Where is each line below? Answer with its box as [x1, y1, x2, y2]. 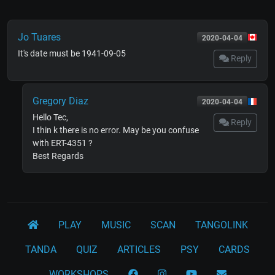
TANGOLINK [195, 219, 248, 231]
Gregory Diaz [33, 95, 88, 107]
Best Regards [33, 150, 83, 161]
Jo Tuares [18, 31, 61, 43]
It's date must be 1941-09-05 [18, 48, 126, 58]
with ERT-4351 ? [33, 137, 93, 148]
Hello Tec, [33, 112, 68, 122]
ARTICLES [117, 243, 161, 255]
